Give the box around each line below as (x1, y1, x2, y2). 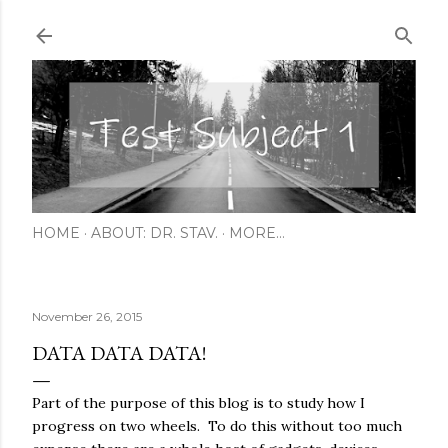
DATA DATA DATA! (32, 339, 206, 366)
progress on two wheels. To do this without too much (32, 416, 402, 435)
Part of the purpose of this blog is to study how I (32, 393, 365, 412)
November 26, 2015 (32, 308, 142, 324)
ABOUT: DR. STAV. (91, 223, 218, 242)
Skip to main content (142, 12, 306, 38)
